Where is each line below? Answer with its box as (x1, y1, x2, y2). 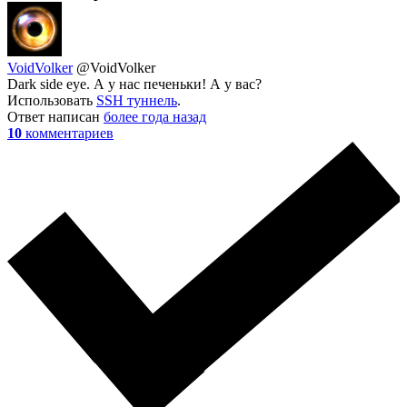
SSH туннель (96, 93, 177, 109)
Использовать (7, 93, 96, 109)
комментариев (25, 125, 114, 142)
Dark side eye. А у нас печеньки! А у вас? (7, 76, 262, 93)
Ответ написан (7, 109, 104, 125)
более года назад (104, 109, 206, 125)
